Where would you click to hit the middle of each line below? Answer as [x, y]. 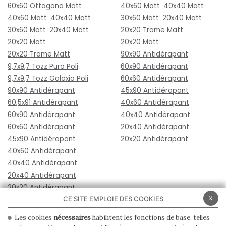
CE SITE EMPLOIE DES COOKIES [113, 199]
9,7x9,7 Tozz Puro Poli [43, 66]
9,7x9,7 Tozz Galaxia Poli [48, 78]
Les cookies [33, 218]
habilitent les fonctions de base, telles [150, 218]
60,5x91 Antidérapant [43, 102]
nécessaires [72, 218]
